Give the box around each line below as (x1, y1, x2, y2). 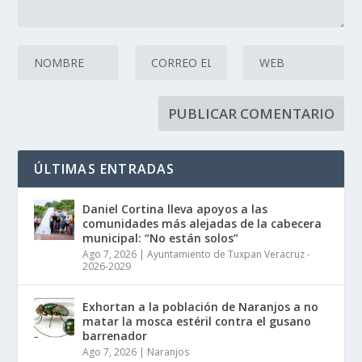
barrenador (82, 327, 148, 343)
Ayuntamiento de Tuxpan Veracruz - (147, 246, 311, 261)
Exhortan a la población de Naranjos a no (82, 298, 319, 314)
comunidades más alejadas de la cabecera (82, 215, 322, 231)
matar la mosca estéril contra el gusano (82, 313, 312, 329)
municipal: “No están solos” (82, 229, 239, 246)
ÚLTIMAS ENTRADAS (34, 159, 175, 178)
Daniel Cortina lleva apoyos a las (82, 200, 268, 217)
